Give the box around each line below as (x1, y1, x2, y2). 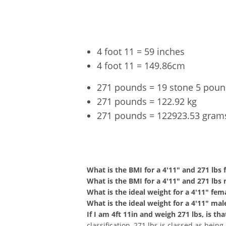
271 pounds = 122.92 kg (97, 95, 197, 107)
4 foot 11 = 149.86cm (97, 59, 185, 72)
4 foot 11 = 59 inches (97, 45, 185, 58)
